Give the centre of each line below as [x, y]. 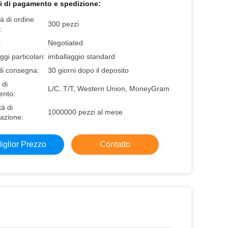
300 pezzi [63, 24]
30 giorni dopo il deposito [88, 70]
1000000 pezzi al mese [85, 112]
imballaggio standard [81, 56]
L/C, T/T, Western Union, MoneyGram [109, 89]
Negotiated [65, 43]
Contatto [115, 144]
